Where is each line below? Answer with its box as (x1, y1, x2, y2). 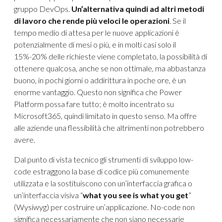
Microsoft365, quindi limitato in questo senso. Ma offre (14, 111, 197, 121)
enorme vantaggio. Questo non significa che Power (14, 87, 182, 97)
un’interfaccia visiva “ (14, 190, 83, 200)
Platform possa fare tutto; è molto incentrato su (14, 99, 174, 109)
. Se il (169, 16, 186, 26)
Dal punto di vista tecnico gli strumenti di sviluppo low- (14, 155, 193, 165)
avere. (14, 135, 35, 145)
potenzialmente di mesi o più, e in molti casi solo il (14, 40, 176, 50)
